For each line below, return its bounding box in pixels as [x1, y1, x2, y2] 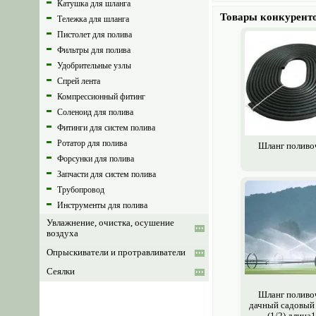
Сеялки [47, 267, 75, 276]
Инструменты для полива [57, 200, 147, 210]
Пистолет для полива [57, 30, 132, 39]
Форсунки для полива [57, 154, 134, 164]
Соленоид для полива [57, 107, 133, 117]
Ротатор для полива [57, 138, 127, 148]
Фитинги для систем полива [57, 123, 155, 133]
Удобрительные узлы [57, 61, 131, 71]
